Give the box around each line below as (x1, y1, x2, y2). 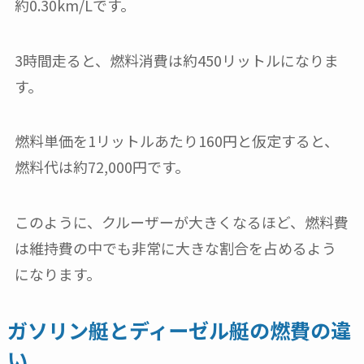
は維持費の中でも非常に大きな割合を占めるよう (14, 237, 336, 259)
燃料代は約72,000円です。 (14, 156, 189, 178)
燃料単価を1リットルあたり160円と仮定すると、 (14, 130, 339, 152)
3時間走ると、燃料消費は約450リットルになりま (14, 49, 339, 71)
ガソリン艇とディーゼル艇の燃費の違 (6, 315, 351, 345)
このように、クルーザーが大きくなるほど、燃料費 (14, 211, 349, 233)
